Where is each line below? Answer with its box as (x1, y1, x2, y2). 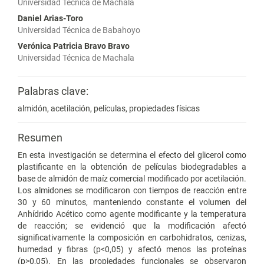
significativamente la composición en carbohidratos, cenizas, (18, 232, 246, 242)
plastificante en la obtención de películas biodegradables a (18, 161, 246, 171)
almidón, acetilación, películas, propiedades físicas (18, 103, 200, 113)
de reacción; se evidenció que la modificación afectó (18, 220, 246, 230)
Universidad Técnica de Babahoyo (18, 25, 140, 35)
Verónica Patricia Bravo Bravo (18, 41, 130, 51)
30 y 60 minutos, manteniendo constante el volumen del (18, 197, 246, 207)
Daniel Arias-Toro (18, 14, 83, 24)
